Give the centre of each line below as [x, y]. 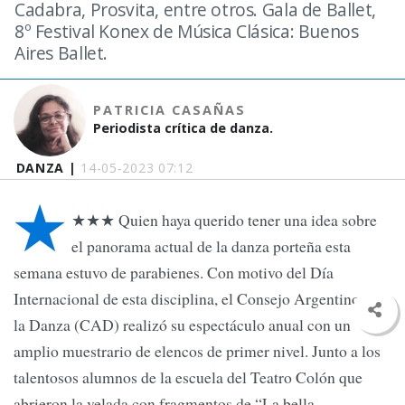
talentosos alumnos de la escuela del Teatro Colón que [188, 377]
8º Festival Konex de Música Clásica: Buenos [187, 31]
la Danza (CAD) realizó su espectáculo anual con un [182, 325]
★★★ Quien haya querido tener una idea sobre [224, 220]
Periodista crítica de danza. [184, 128]
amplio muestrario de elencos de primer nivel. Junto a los [197, 351]
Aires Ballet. [61, 53]
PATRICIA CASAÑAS [170, 110]
